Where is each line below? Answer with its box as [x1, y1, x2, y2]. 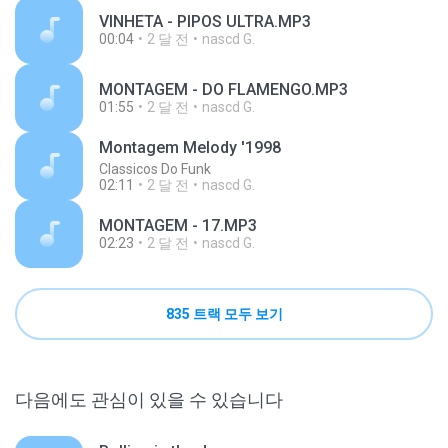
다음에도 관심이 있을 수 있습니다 [15, 389, 283, 410]
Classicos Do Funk [99, 161, 211, 177]
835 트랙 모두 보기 [165, 306, 283, 322]
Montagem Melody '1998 [99, 138, 281, 157]
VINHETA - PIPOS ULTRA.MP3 [99, 12, 311, 31]
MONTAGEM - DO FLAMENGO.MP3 [99, 80, 348, 99]
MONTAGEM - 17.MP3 [99, 216, 257, 235]
